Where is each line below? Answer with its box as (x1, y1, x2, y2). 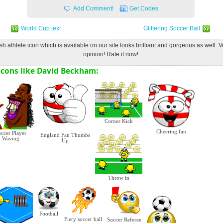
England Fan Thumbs (40, 132, 91, 138)
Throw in (108, 175, 130, 181)
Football (39, 211, 58, 217)
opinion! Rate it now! (83, 51, 138, 58)
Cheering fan (156, 128, 186, 134)
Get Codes (129, 5, 158, 12)
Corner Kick (105, 118, 133, 124)
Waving (1, 135, 19, 141)
